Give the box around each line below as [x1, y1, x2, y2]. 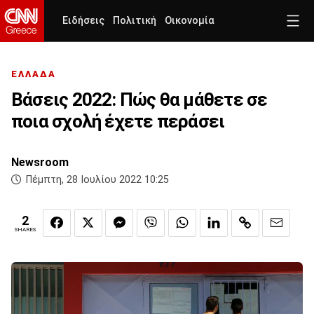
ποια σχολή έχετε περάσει [11, 111, 225, 132]
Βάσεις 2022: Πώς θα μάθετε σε [11, 89, 268, 111]
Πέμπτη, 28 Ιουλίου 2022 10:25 [26, 174, 169, 186]
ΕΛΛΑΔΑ [11, 69, 56, 80]
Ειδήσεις [62, 15, 104, 27]
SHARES [15, 226, 36, 233]
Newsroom [11, 156, 69, 170]
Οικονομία [165, 15, 214, 27]
